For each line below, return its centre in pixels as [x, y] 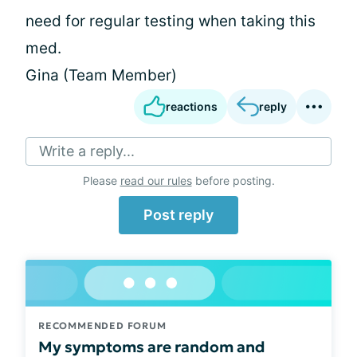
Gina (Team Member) [101, 75]
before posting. [233, 180]
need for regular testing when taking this [171, 21]
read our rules [156, 180]
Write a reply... [87, 151]
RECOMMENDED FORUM [102, 325]
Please [101, 180]
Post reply [178, 215]
